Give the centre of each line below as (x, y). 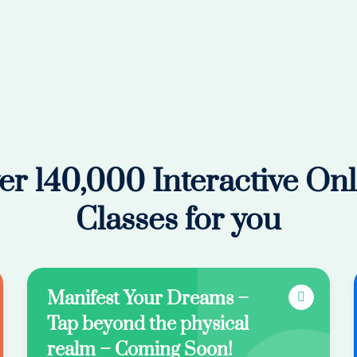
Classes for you (178, 220)
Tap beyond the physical (148, 324)
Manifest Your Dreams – (148, 299)
